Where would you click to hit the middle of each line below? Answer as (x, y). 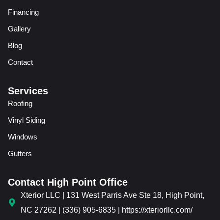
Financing (23, 12)
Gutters (20, 153)
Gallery (19, 28)
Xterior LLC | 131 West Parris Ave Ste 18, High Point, (113, 195)
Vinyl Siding (27, 120)
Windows (23, 137)
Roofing (20, 103)
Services (28, 91)
